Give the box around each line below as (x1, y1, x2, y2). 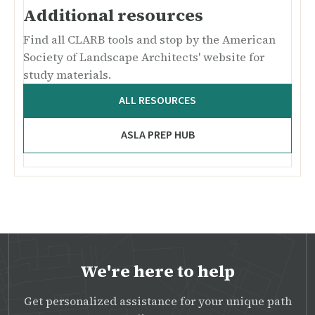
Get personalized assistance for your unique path (23, 292, 292, 309)
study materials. (23, 67, 111, 83)
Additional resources (23, 4, 203, 27)
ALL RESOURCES (119, 93, 196, 109)
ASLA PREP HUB (120, 127, 195, 143)
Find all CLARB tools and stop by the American (23, 32, 276, 48)
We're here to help (80, 259, 235, 283)
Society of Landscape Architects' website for (23, 49, 264, 65)
